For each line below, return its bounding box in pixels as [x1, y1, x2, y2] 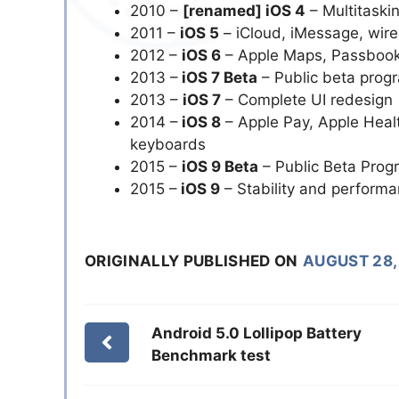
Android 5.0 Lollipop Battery [151, 323, 362, 342]
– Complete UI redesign [221, 91, 393, 110]
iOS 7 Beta [178, 69, 257, 87]
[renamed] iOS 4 [183, 2, 305, 20]
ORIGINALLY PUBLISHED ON [85, 251, 298, 270]
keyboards [130, 135, 206, 154]
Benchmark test [151, 346, 271, 364]
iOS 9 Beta [182, 158, 258, 176]
